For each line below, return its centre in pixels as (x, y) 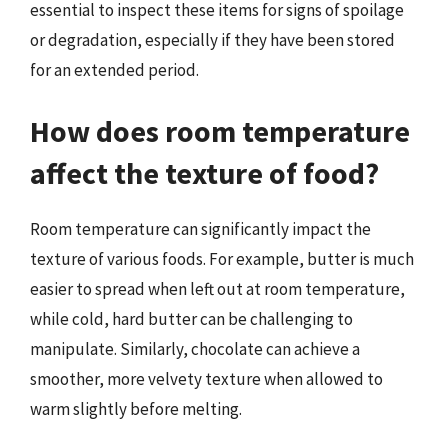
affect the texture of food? (204, 173)
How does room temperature (220, 131)
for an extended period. (114, 69)
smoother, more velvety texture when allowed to (206, 379)
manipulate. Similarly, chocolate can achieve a (195, 349)
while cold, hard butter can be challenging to (191, 319)
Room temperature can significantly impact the (200, 229)
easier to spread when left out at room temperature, (217, 289)
